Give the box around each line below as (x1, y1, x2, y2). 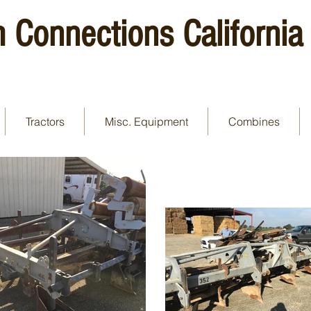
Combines (228, 115, 280, 128)
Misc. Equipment (104, 115, 188, 128)
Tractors (25, 115, 65, 128)
